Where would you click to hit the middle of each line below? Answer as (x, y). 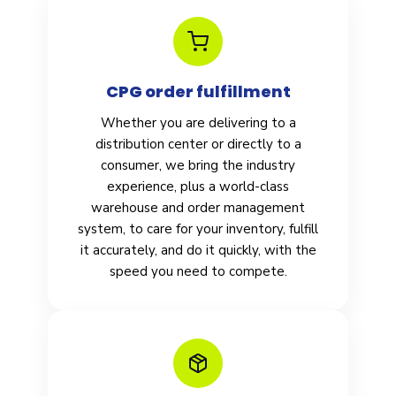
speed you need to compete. (198, 272)
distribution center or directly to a (198, 145)
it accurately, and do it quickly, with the (198, 251)
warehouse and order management (198, 208)
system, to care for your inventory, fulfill (198, 229)
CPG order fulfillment (198, 92)
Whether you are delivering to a (198, 123)
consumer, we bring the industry (198, 166)
